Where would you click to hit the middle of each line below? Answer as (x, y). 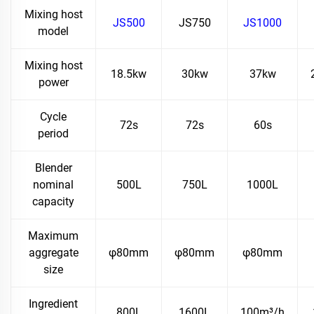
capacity (53, 201)
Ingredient (53, 303)
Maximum (53, 235)
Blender (53, 168)
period (53, 133)
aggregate (53, 252)
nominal (53, 184)
